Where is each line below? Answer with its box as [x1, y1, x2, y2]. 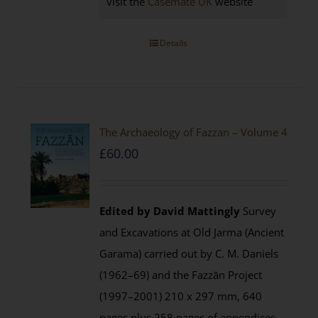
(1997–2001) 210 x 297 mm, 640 [99, 289, 263, 303]
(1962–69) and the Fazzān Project [99, 268, 263, 282]
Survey [240, 204, 277, 218]
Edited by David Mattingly [99, 204, 241, 218]
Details [159, 37, 187, 49]
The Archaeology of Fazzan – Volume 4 [99, 125, 288, 139]
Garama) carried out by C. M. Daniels [99, 246, 279, 261]
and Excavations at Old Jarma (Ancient [99, 225, 285, 239]
